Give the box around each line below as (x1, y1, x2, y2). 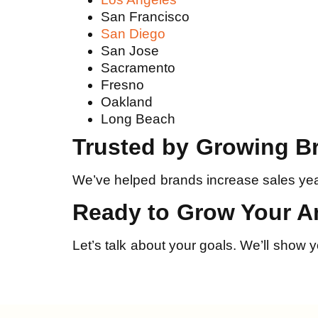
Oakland (101, 94, 153, 109)
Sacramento (101, 60, 175, 75)
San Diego (101, 26, 166, 41)
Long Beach (101, 111, 176, 126)
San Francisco (101, 9, 190, 24)
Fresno (101, 77, 144, 92)
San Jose (101, 43, 160, 58)
